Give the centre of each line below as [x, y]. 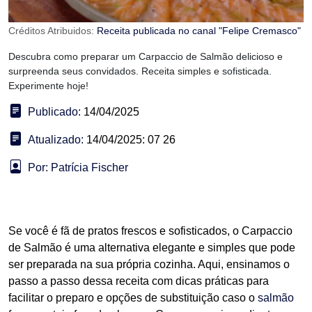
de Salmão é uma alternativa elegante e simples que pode [152, 248]
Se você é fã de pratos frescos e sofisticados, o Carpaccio [150, 231]
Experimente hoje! [48, 86]
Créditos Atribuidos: [53, 31]
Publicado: [54, 112]
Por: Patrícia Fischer [78, 168]
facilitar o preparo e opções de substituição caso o [133, 298]
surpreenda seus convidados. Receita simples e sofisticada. [140, 71]
